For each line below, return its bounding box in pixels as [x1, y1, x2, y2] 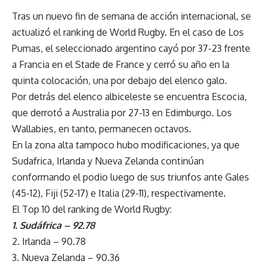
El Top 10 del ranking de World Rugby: [12, 203, 172, 215]
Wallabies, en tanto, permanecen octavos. [12, 122, 191, 135]
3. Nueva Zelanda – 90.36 [12, 251, 120, 263]
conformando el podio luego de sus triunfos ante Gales [12, 170, 249, 183]
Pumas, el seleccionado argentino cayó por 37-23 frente [12, 42, 250, 54]
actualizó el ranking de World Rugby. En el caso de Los [12, 26, 244, 38]
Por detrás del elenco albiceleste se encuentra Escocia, [12, 90, 247, 103]
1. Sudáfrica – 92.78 [12, 219, 95, 231]
